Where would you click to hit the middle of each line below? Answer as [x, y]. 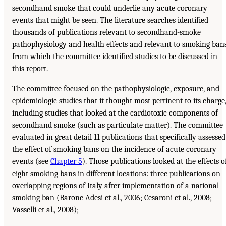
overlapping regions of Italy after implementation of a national [116, 185]
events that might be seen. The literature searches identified [110, 20]
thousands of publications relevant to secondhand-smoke [106, 32]
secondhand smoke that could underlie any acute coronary [110, 8]
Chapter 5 [66, 161]
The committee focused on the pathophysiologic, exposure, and [116, 89]
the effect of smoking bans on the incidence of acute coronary [114, 149]
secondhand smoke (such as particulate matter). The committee [118, 125]
